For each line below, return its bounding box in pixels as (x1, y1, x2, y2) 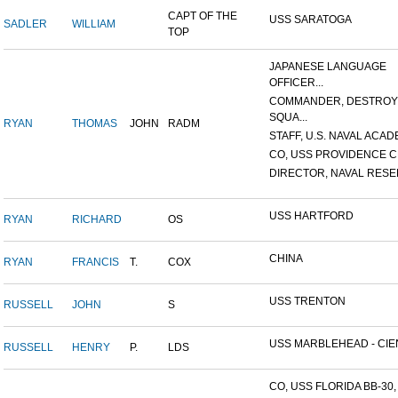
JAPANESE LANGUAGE (269, 60, 386, 74)
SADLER (4, 18, 47, 31)
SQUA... (269, 111, 307, 124)
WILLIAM (72, 18, 115, 31)
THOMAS (72, 117, 117, 131)
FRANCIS (72, 256, 119, 269)
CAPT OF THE (168, 10, 237, 23)
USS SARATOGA (269, 13, 352, 27)
